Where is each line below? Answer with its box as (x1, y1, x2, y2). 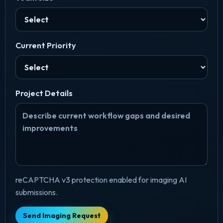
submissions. (15, 187, 58, 197)
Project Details (15, 88, 73, 98)
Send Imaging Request (22, 211, 101, 221)
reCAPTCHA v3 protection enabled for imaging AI (15, 174, 187, 185)
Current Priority (15, 40, 76, 51)
